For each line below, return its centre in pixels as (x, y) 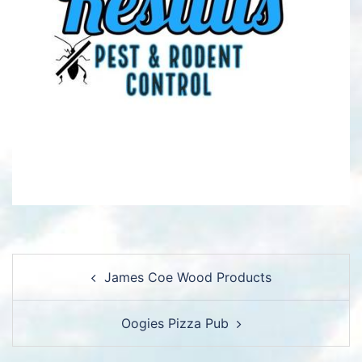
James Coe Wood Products (187, 278)
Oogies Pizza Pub (175, 324)
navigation (60, 287)
